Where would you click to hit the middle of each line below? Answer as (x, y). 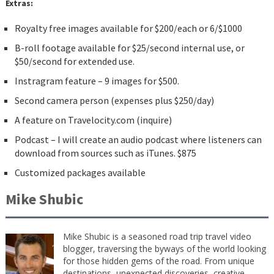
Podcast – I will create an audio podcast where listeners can (138, 140)
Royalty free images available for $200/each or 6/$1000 (128, 28)
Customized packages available (80, 173)
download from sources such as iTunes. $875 (105, 153)
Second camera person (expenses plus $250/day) (114, 101)
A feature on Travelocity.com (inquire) (93, 120)
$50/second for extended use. (74, 61)
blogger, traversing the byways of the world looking (164, 249)
